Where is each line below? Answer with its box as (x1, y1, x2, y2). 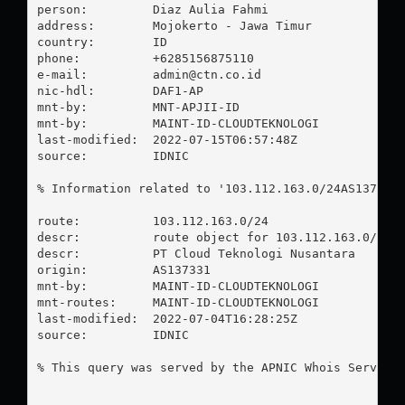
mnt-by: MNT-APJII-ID (36, 99, 240, 114)
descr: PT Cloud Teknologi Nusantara (36, 246, 355, 260)
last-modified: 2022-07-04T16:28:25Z (36, 311, 297, 325)
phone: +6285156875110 (36, 51, 254, 65)
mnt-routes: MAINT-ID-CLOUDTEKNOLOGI (36, 295, 319, 309)
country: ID (36, 34, 167, 49)
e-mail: (36, 67, 153, 81)
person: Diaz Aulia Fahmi (36, 2, 268, 16)
